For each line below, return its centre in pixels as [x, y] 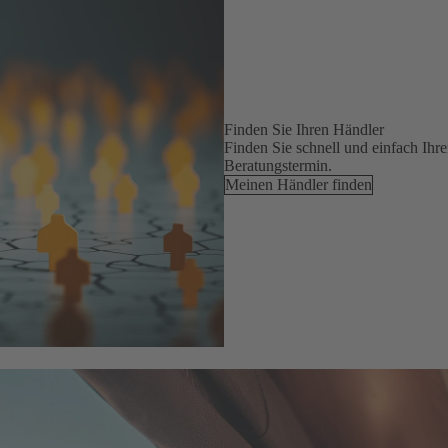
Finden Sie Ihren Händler [304, 130]
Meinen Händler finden [298, 185]
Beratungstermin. [278, 166]
